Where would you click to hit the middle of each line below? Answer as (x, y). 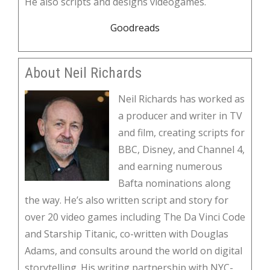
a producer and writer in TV (180, 116)
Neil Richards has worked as (181, 99)
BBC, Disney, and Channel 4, (181, 149)
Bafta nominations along (174, 183)
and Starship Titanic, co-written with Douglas (127, 234)
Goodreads (135, 28)
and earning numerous (170, 166)
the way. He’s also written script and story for (127, 200)
